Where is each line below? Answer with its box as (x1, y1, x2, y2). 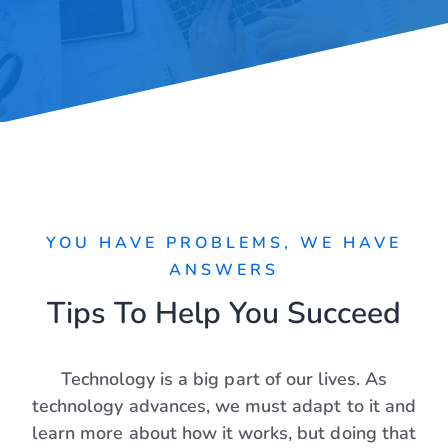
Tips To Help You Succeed (46, 293, 402, 334)
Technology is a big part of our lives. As (60, 367, 388, 391)
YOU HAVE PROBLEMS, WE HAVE (46, 232, 402, 254)
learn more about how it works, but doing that (32, 421, 416, 445)
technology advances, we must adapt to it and (32, 394, 416, 418)
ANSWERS (169, 259, 279, 281)
